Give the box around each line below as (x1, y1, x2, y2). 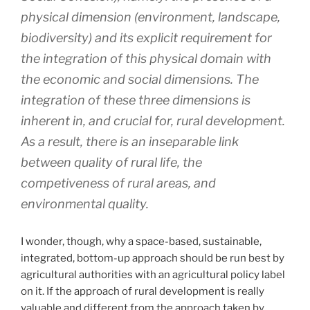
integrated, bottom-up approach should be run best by (21, 251, 284, 264)
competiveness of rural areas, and (21, 175, 216, 190)
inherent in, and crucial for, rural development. (21, 113, 285, 128)
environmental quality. (21, 196, 149, 211)
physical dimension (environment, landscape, (21, 9, 280, 24)
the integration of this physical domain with (21, 51, 271, 66)
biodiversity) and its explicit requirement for (21, 30, 272, 45)
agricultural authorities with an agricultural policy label (21, 268, 285, 281)
